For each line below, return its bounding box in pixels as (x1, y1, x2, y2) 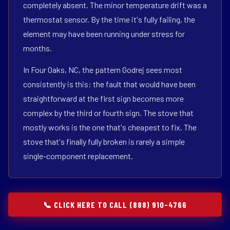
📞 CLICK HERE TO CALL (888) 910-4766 (43, 200, 187, 209)
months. (23, 43, 52, 53)
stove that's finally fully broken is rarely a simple (23, 137, 185, 146)
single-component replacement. (23, 151, 133, 161)
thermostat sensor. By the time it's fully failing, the (23, 14, 195, 24)
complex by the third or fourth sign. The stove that (23, 108, 194, 118)
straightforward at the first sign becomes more (23, 93, 184, 103)
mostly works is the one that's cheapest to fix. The (23, 122, 197, 132)
